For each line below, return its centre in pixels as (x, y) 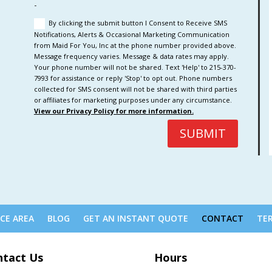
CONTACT (223, 218)
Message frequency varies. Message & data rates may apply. (131, 56)
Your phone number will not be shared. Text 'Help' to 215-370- (135, 67)
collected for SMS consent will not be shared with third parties (135, 89)
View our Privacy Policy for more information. (114, 110)
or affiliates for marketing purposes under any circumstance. (133, 100)
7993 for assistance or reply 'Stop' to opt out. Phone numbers (133, 78)
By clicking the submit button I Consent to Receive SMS (138, 22)
